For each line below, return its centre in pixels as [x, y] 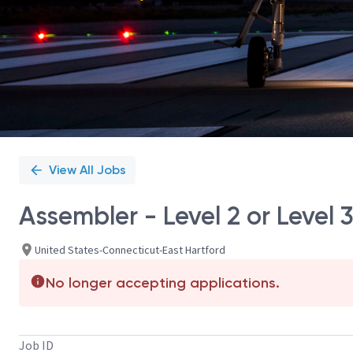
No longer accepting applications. [163, 283]
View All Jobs [87, 170]
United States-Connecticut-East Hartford [130, 249]
